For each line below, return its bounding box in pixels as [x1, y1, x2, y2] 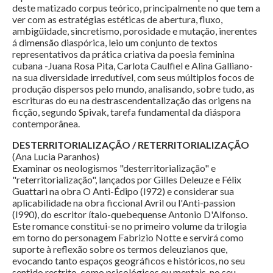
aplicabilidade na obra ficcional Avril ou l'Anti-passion [12, 197, 235, 209]
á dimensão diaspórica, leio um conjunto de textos [12, 37, 218, 49]
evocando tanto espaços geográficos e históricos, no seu [12, 255, 245, 267]
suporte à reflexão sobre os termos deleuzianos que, [12, 243, 227, 255]
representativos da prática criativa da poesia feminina [12, 48, 235, 60]
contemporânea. [12, 118, 80, 130]
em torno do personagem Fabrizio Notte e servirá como [12, 232, 244, 244]
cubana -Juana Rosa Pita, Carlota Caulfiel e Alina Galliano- [12, 60, 253, 72]
